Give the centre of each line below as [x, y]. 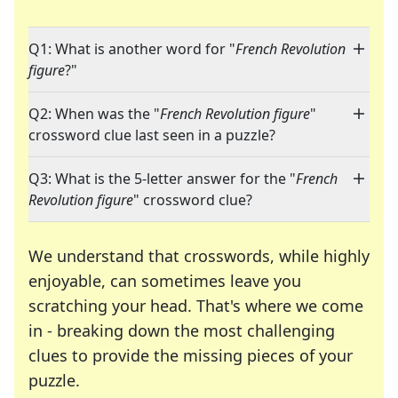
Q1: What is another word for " [132, 49]
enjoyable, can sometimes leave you [165, 281]
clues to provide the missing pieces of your [191, 356]
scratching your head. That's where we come [196, 306]
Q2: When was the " [94, 114]
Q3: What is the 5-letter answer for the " [162, 179]
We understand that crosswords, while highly [199, 256]
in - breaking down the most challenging [182, 331]
